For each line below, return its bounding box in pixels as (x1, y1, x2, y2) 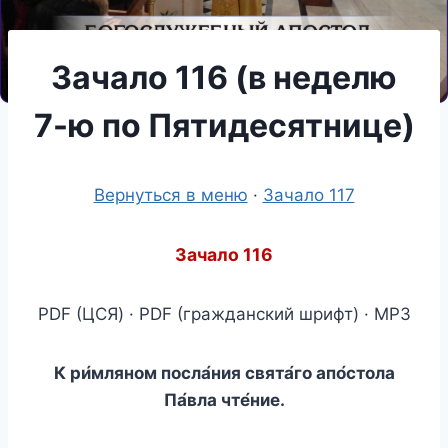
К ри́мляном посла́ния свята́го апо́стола (53, 362, 395, 383)
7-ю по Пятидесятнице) (33, 105, 415, 145)
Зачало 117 (262, 184, 355, 205)
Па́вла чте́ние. (163, 389, 285, 410)
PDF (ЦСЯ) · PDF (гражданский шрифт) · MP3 (37, 303, 411, 324)
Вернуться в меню (93, 184, 248, 205)
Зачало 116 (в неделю (51, 57, 397, 97)
